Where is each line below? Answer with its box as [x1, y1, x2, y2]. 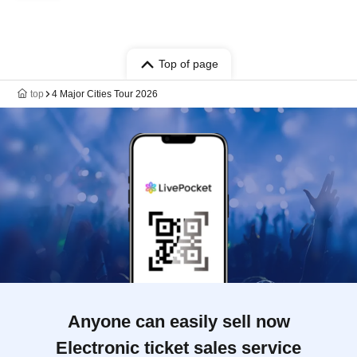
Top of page [158, 57, 218, 70]
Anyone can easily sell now [67, 312, 290, 331]
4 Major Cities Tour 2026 [52, 88, 158, 100]
